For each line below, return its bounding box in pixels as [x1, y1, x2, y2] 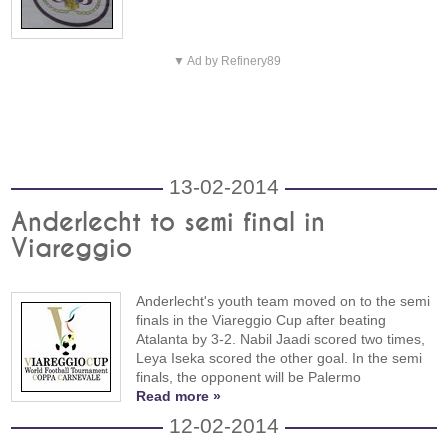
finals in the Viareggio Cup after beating [136, 311, 387, 328]
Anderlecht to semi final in [11, 209, 326, 236]
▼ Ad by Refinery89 [172, 53, 281, 68]
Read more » [136, 387, 222, 404]
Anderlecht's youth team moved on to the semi [136, 292, 431, 309]
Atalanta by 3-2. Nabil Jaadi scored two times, [136, 330, 426, 347]
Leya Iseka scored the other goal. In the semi [136, 349, 423, 366]
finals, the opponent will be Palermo [136, 368, 362, 385]
